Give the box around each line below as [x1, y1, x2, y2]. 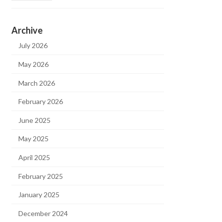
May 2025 [18, 134, 49, 143]
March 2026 [18, 78, 55, 87]
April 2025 [18, 153, 51, 162]
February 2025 [18, 171, 63, 180]
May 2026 [18, 59, 49, 68]
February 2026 [18, 97, 63, 106]
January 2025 [18, 190, 60, 199]
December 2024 [18, 209, 68, 218]
